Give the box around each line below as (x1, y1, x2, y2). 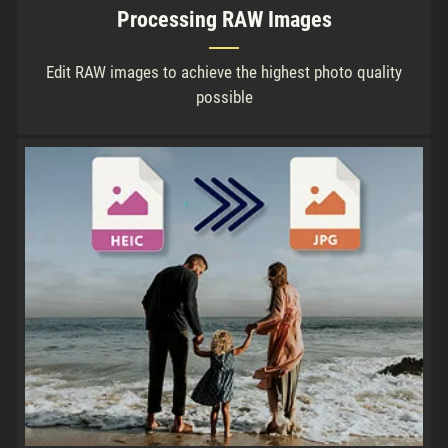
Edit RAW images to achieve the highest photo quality (46, 61, 402, 82)
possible (195, 86, 253, 107)
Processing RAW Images (116, 6, 332, 32)
